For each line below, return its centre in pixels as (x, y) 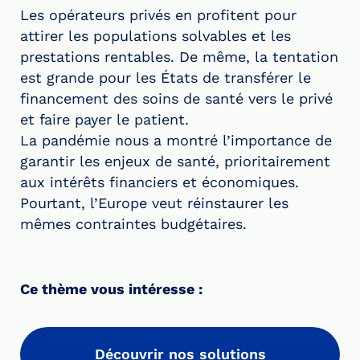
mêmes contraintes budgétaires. (133, 224)
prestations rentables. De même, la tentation (179, 57)
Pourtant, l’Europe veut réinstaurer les (154, 203)
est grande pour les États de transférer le (166, 78)
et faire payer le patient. (104, 120)
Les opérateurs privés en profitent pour (158, 15)
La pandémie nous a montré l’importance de (176, 141)
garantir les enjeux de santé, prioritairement (175, 162)
